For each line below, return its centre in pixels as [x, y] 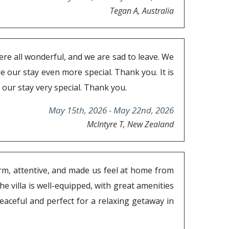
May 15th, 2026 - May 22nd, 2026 [111, 110]
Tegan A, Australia [142, 11]
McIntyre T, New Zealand [130, 124]
